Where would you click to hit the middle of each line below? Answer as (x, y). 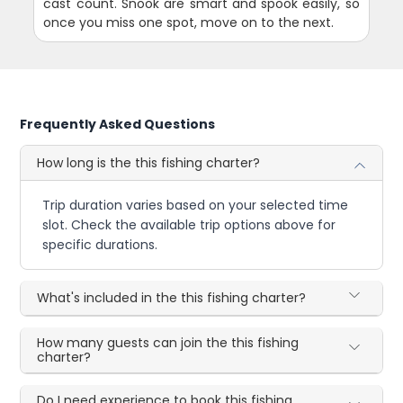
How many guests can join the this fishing (168, 343)
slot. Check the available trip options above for (189, 225)
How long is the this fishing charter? (149, 163)
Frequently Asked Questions (118, 125)
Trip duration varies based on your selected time (196, 206)
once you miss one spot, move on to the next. (189, 23)
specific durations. (100, 245)
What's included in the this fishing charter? (172, 298)
